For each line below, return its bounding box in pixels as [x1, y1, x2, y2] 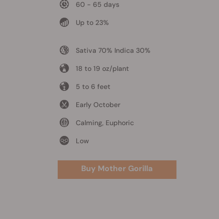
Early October [75, 100, 120, 109]
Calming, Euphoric [75, 118, 134, 128]
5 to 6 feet [75, 82, 110, 91]
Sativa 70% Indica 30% [75, 46, 151, 55]
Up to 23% [75, 18, 109, 27]
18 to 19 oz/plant [75, 64, 129, 73]
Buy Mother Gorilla [81, 163, 153, 174]
